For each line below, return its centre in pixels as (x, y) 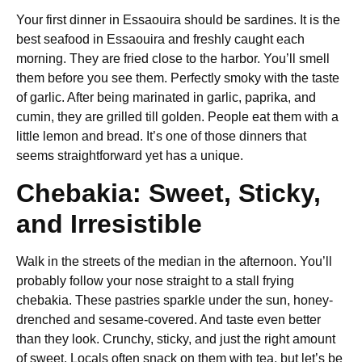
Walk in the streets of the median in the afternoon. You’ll (174, 261)
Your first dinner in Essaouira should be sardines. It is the (178, 20)
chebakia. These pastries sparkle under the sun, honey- (175, 300)
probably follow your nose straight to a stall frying (155, 280)
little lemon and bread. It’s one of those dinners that (161, 137)
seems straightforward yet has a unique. (130, 156)
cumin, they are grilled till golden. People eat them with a (177, 117)
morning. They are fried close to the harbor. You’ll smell (173, 59)
